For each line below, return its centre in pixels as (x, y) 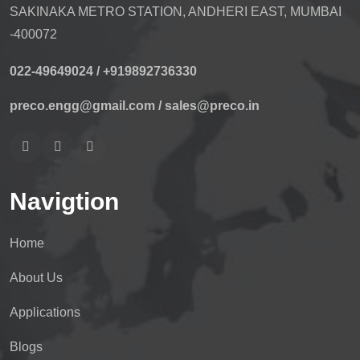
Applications (45, 312)
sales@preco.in (212, 106)
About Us (36, 278)
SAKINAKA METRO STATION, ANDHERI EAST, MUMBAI (176, 12)
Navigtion (64, 201)
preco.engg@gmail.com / (86, 106)
